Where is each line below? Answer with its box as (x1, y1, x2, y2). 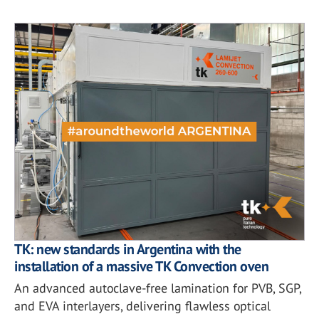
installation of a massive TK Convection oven (14, 257, 268, 276)
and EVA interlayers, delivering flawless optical (14, 298, 271, 315)
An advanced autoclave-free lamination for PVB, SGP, (14, 280, 301, 297)
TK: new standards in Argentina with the (14, 240, 241, 259)
